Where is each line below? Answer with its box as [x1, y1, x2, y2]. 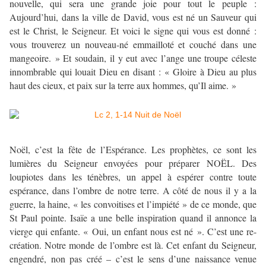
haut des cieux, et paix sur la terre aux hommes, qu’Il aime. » [9, 79, 236, 92]
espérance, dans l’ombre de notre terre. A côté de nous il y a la [9, 184, 256, 197]
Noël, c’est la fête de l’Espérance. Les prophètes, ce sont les [9, 143, 256, 156]
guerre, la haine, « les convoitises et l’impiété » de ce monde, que [9, 198, 256, 211]
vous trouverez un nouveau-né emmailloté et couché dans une [9, 38, 256, 51]
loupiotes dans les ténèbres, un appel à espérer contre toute [9, 170, 256, 183]
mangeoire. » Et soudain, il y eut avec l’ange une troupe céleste [9, 52, 256, 65]
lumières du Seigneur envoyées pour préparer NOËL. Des [9, 157, 256, 170]
